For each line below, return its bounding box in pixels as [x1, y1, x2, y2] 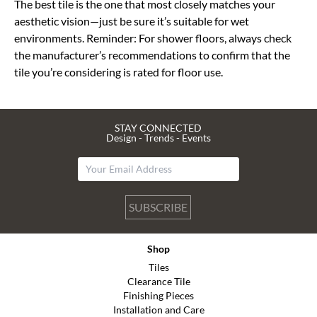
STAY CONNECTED [115, 122, 202, 134]
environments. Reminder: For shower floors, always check [14, 31, 292, 45]
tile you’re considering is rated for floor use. [14, 65, 225, 79]
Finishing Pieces [123, 289, 194, 301]
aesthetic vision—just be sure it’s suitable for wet [14, 14, 249, 28]
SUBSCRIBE [129, 200, 188, 214]
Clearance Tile [127, 275, 190, 287]
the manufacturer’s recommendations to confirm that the [14, 48, 290, 62]
